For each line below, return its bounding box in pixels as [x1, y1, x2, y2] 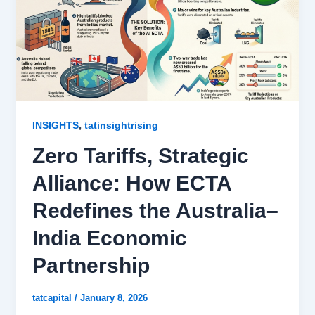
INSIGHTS [32, 120, 79, 131]
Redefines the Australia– [32, 199, 278, 223]
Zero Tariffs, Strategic [32, 144, 249, 168]
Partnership [32, 254, 150, 278]
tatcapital [32, 292, 75, 304]
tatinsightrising [84, 120, 158, 131]
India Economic [32, 226, 187, 250]
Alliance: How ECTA [32, 172, 231, 195]
